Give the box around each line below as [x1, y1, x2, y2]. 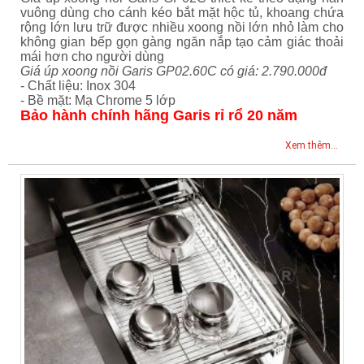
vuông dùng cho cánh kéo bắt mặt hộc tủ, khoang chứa [20, 6, 344, 20]
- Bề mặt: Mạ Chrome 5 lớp [20, 93, 175, 108]
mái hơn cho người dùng [20, 50, 164, 64]
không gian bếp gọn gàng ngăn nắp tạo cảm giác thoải [20, 35, 344, 50]
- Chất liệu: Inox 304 [20, 79, 136, 93]
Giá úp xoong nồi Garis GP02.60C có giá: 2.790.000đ [20, 64, 327, 79]
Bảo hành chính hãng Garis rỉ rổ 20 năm [20, 107, 297, 124]
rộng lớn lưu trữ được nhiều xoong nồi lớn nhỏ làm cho [20, 20, 344, 35]
